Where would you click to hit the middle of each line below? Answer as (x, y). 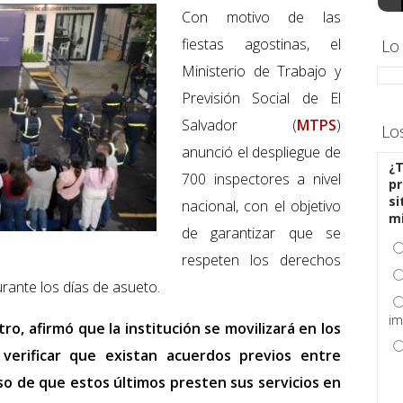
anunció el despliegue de (261, 152)
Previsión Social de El (261, 99)
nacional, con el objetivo (261, 206)
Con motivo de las (261, 18)
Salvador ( (239, 125)
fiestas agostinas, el (261, 45)
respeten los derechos (261, 260)
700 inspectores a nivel (261, 179)
